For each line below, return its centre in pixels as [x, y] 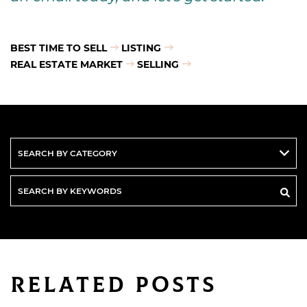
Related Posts [114, 285]
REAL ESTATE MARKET [66, 64]
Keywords [37, 215]
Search [28, 182]
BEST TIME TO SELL [59, 47]
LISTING [142, 47]
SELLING [158, 64]
